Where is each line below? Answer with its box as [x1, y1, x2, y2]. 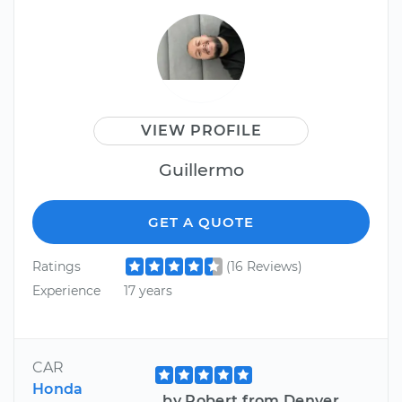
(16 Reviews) [225, 258, 302, 275]
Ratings [32, 258, 81, 275]
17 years [123, 282, 172, 299]
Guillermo [158, 158, 244, 180]
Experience [32, 282, 100, 299]
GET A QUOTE [148, 213, 254, 231]
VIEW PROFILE [140, 121, 262, 139]
